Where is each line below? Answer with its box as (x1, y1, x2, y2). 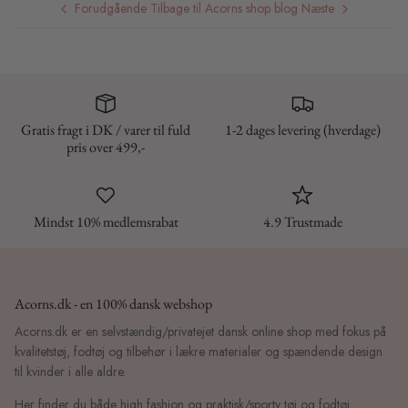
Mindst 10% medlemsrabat (33, 212, 178, 232)
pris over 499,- (66, 138, 145, 158)
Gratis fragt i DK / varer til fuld (21, 120, 190, 140)
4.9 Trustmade (262, 212, 342, 232)
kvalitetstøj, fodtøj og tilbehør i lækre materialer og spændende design (15, 342, 382, 362)
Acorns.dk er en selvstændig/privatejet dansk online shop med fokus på (15, 322, 386, 342)
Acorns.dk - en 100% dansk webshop (15, 294, 212, 314)
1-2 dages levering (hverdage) (224, 120, 381, 140)
